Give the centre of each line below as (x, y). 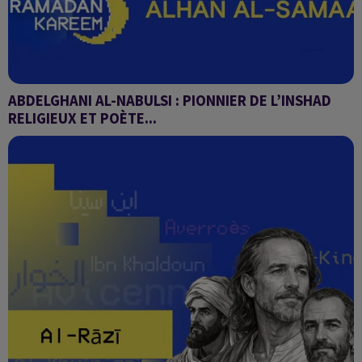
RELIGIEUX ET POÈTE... (82, 118)
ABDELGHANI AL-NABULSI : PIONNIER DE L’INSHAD (170, 101)
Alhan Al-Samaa (52, 137)
